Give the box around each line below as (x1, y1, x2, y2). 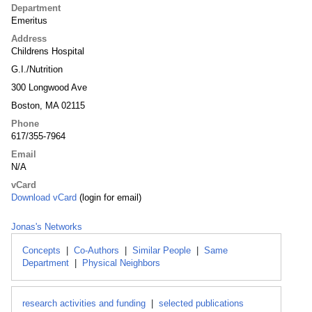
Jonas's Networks (11, 221, 82, 232)
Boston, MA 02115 (11, 100, 85, 111)
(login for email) (77, 192, 141, 203)
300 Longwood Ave (11, 82, 87, 93)
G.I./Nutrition (11, 64, 63, 75)
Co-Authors (74, 245, 119, 256)
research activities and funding (22, 298, 146, 309)
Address (11, 33, 47, 44)
